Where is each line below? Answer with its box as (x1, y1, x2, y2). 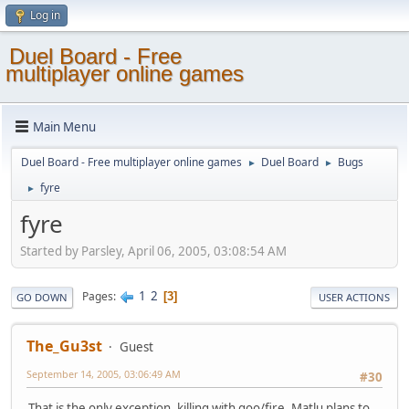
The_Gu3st (26, 335, 102, 356)
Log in (30, 7, 60, 23)
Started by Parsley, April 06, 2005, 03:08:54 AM (20, 242, 287, 259)
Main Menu (33, 118, 96, 135)
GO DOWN (16, 289, 68, 304)
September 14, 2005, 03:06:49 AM (26, 366, 181, 381)
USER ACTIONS (319, 289, 390, 304)
